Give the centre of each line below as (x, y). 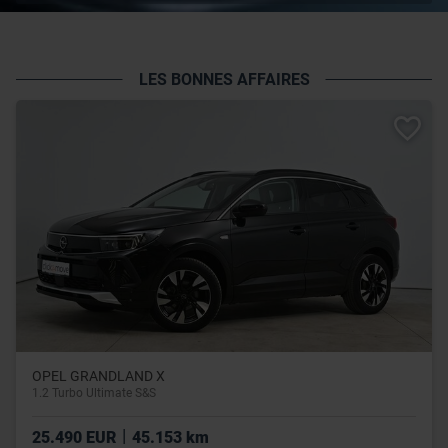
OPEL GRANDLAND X (98, 375)
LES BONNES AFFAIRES (224, 80)
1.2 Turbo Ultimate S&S (94, 392)
